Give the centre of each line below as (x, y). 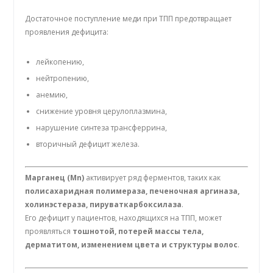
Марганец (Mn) (55, 177)
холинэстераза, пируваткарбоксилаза (104, 204)
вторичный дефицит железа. (88, 144)
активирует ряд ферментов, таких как (153, 177)
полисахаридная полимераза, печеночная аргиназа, (133, 191)
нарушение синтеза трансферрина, (102, 127)
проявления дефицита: (67, 32)
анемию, (52, 94)
